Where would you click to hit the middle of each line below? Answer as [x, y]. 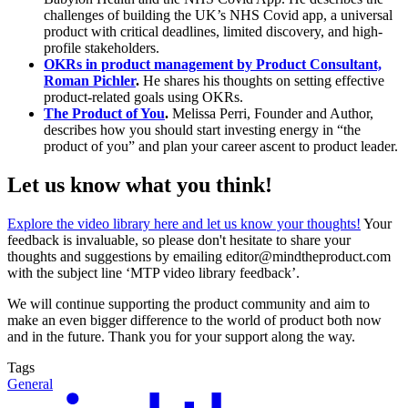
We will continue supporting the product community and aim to [189, 304]
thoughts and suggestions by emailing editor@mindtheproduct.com [199, 256]
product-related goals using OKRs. [143, 97]
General [30, 384]
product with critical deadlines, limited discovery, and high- [213, 32]
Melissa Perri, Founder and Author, [271, 114]
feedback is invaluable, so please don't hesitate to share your [179, 240]
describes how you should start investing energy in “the [202, 130]
